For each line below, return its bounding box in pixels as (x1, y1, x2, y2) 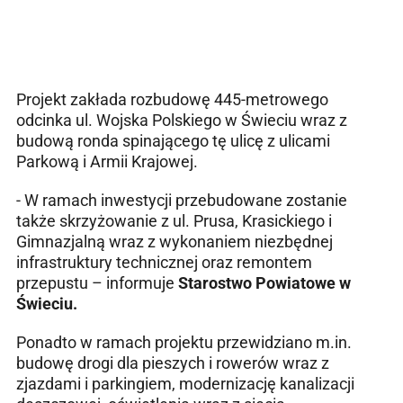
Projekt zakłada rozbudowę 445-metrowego (16, 90, 328, 110)
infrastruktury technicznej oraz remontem (16, 253, 312, 273)
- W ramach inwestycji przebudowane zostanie (16, 191, 347, 210)
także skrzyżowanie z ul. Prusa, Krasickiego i (16, 211, 332, 231)
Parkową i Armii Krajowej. (16, 152, 198, 172)
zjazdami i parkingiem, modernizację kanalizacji (16, 374, 354, 394)
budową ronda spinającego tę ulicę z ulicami (16, 131, 330, 151)
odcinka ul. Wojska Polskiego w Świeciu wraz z (16, 111, 347, 130)
